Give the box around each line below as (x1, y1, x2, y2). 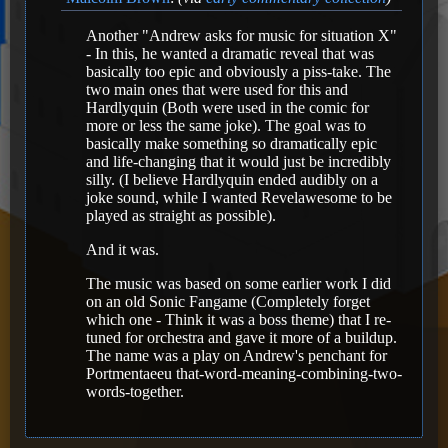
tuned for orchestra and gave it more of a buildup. (86, 328, 397, 346)
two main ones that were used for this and (86, 80, 348, 98)
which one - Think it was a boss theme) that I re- (86, 310, 391, 328)
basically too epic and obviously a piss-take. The (86, 62, 391, 80)
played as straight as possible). (86, 206, 276, 224)
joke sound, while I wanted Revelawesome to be (86, 188, 392, 206)
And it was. (86, 240, 159, 258)
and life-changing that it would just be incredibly (86, 152, 391, 170)
